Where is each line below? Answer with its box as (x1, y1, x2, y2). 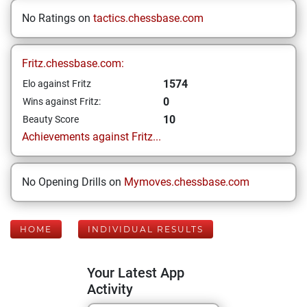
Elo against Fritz (23, 78, 91, 89)
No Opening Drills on (22, 175, 124, 188)
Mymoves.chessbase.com (124, 175, 249, 188)
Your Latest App (87, 265, 184, 281)
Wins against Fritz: (23, 96, 101, 107)
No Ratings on (22, 12, 93, 25)
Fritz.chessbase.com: (22, 57, 124, 70)
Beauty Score (23, 114, 79, 125)
